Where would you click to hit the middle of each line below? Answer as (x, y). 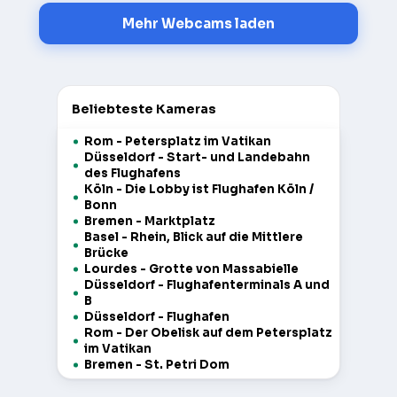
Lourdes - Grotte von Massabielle (191, 269)
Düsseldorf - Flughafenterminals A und (207, 285)
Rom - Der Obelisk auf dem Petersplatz (208, 333)
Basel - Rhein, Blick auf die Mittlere (194, 237)
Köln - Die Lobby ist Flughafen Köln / (199, 190)
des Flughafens (132, 174)
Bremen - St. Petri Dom (157, 365)
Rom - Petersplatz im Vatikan (178, 142)
